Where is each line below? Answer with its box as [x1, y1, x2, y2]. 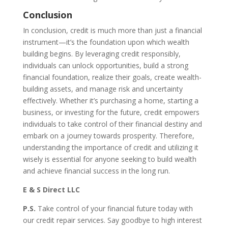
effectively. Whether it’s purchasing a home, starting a [22, 95, 198, 105]
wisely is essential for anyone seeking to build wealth [22, 154, 196, 164]
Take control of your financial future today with [35, 203, 193, 213]
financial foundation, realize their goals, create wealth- [22, 72, 202, 82]
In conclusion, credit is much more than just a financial [22, 25, 202, 35]
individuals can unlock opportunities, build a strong [22, 60, 188, 70]
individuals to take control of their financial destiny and [22, 119, 202, 129]
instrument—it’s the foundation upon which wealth [22, 37, 189, 47]
